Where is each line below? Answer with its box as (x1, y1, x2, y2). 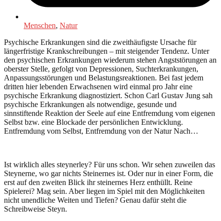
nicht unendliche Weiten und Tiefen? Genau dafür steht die (4, 195, 186, 204)
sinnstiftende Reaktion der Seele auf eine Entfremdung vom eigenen (4, 109, 215, 117)
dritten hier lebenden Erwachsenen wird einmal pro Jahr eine (4, 82, 192, 91)
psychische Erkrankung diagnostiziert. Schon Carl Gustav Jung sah (4, 91, 213, 100)
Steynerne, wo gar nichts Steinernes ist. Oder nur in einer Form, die (4, 169, 213, 178)
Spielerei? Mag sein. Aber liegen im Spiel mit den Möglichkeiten (4, 186, 205, 195)
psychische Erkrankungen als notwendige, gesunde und (4, 100, 177, 109)
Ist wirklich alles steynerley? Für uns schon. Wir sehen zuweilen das (4, 160, 215, 169)
